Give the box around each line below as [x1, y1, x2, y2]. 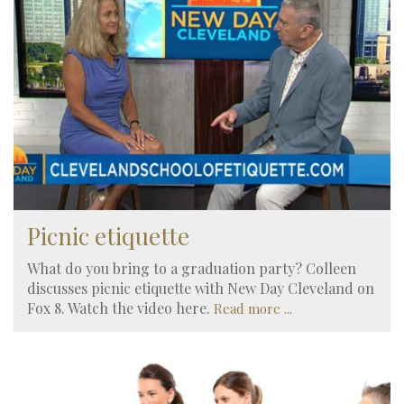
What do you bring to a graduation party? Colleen [27, 258, 356, 278]
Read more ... [214, 298, 292, 317]
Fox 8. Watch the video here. [27, 298, 210, 317]
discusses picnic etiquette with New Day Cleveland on [27, 278, 374, 298]
